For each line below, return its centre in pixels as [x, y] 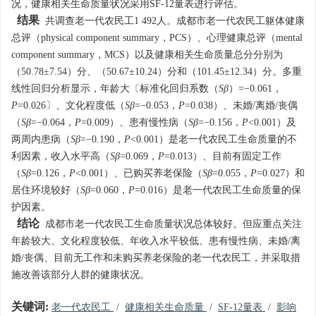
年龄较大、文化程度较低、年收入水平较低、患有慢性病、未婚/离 [156, 241]
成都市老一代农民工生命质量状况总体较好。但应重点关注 [171, 224]
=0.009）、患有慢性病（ [135, 123]
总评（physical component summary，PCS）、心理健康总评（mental [157, 38]
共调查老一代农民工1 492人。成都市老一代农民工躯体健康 [172, 21]
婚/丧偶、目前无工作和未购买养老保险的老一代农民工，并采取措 [156, 258]
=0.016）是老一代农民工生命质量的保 [218, 190]
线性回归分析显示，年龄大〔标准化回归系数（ [115, 89]
